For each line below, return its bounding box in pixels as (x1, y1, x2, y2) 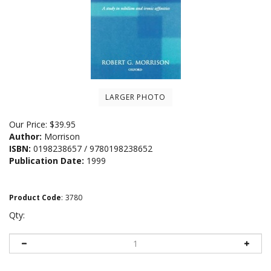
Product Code (9, 192, 61, 203)
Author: (9, 130, 42, 142)
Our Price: (9, 118, 47, 130)
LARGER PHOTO (105, 91, 166, 102)
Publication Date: (9, 154, 84, 166)
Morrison (42, 130, 80, 142)
